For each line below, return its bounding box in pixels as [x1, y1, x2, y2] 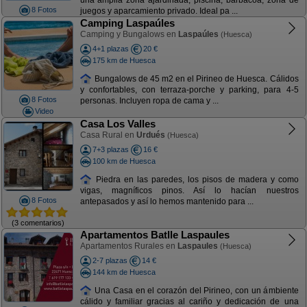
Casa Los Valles [79, 118, 156, 130]
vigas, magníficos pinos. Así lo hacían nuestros [79, 186, 299, 196]
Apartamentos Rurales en [79, 241, 177, 251]
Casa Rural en [79, 130, 136, 140]
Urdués [136, 130, 165, 140]
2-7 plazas [92, 256, 127, 265]
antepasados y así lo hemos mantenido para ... [79, 197, 254, 207]
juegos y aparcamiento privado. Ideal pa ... [79, 6, 238, 16]
